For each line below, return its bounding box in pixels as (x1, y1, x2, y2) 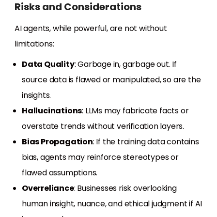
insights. (22, 90, 51, 101)
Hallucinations (22, 105, 82, 117)
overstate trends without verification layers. (22, 121, 184, 132)
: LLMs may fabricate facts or (82, 105, 189, 117)
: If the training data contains (93, 136, 199, 148)
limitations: (15, 38, 54, 50)
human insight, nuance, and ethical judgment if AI (22, 198, 202, 210)
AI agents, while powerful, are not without (15, 23, 167, 34)
